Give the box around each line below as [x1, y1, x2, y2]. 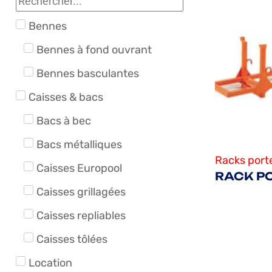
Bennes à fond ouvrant [36, 42, 152, 56]
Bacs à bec [36, 114, 91, 127]
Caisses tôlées [36, 232, 107, 246]
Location [29, 256, 72, 270]
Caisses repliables [36, 208, 126, 222]
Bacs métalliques [36, 137, 122, 151]
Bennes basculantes [36, 66, 139, 80]
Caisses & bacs [29, 90, 103, 104]
